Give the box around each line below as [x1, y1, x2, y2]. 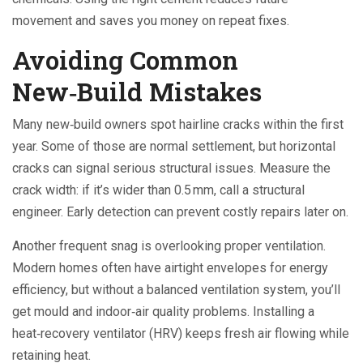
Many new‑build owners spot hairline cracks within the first [12, 117, 344, 132]
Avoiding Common [12, 43, 238, 76]
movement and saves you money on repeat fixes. [12, 13, 289, 28]
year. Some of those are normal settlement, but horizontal [12, 139, 335, 154]
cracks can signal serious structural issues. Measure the [12, 160, 331, 176]
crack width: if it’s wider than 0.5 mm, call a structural [12, 182, 305, 198]
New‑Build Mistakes [12, 75, 262, 108]
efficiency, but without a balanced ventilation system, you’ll [12, 282, 340, 297]
